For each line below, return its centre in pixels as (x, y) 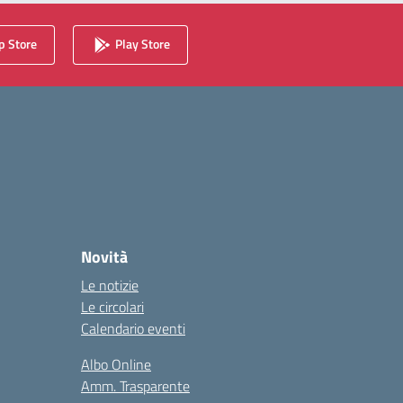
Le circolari (112, 307)
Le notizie (110, 285)
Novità (104, 257)
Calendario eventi (133, 328)
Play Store (141, 43)
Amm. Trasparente (135, 386)
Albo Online (116, 364)
